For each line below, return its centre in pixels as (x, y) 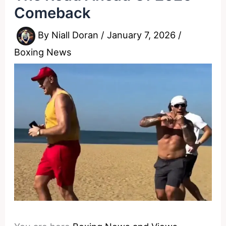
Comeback (53, 13)
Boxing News (43, 52)
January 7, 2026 (143, 35)
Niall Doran (76, 35)
